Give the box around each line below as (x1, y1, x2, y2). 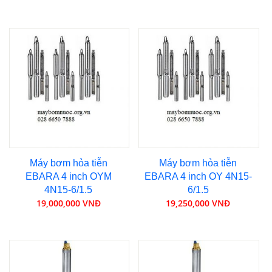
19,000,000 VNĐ (36, 197, 101, 209)
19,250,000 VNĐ (166, 197, 231, 209)
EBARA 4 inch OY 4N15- (144, 171, 252, 182)
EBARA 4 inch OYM (25, 171, 112, 182)
